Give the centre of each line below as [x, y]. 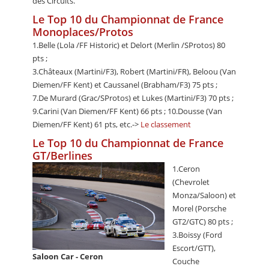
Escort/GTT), [194, 248]
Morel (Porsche [199, 208]
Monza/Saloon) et [204, 195]
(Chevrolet [191, 182]
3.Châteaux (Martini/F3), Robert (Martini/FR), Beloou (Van [134, 71]
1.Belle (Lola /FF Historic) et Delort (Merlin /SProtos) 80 [129, 45]
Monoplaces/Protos [83, 32]
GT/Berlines [62, 155]
